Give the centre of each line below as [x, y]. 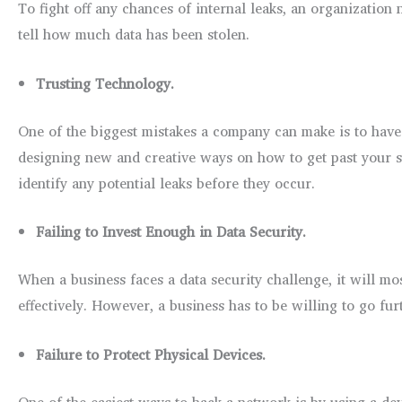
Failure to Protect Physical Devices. [151, 354]
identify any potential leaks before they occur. [166, 183]
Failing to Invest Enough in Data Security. [171, 232]
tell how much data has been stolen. [134, 35]
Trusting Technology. [105, 83]
